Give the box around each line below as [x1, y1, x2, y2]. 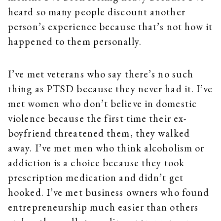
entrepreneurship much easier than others [8, 200, 199, 214]
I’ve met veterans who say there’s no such [8, 67, 194, 80]
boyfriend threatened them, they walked [8, 126, 190, 140]
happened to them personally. [8, 34, 142, 48]
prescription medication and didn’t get [8, 170, 184, 184]
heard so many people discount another [8, 4, 185, 18]
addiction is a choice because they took [8, 155, 184, 169]
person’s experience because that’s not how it [8, 19, 213, 33]
